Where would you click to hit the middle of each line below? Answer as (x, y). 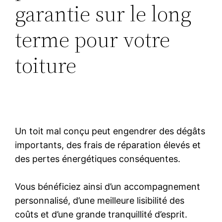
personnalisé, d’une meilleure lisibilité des (100, 200)
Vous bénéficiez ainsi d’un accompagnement (108, 186)
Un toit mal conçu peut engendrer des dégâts (110, 131)
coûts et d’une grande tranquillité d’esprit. (101, 214)
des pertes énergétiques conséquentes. (98, 159)
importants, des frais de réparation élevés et (108, 145)
